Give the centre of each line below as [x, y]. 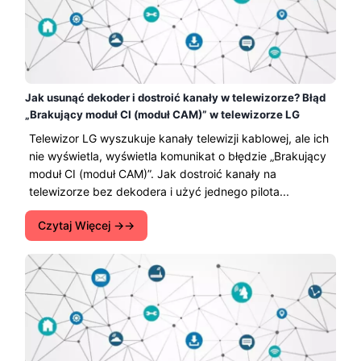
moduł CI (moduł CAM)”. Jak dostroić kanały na [153, 173]
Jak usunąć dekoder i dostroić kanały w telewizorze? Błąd [175, 97]
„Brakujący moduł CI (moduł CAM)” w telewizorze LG [162, 114]
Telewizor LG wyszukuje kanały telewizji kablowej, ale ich [179, 138]
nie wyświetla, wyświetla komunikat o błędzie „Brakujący [178, 156]
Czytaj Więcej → [81, 225]
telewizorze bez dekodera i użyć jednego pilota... [159, 191]
